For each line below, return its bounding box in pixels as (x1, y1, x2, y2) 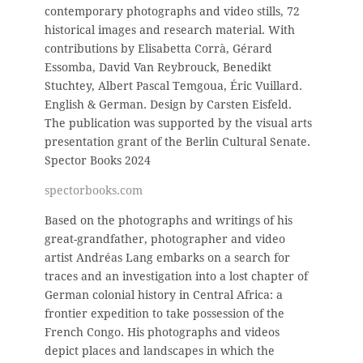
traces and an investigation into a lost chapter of (45, 269, 308, 283)
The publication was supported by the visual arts (45, 116, 312, 130)
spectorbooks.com (45, 183, 143, 197)
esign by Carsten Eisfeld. (158, 97, 292, 111)
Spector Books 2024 (45, 153, 151, 167)
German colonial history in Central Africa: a (45, 288, 283, 301)
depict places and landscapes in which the (45, 344, 275, 357)
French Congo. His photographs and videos (45, 325, 280, 339)
